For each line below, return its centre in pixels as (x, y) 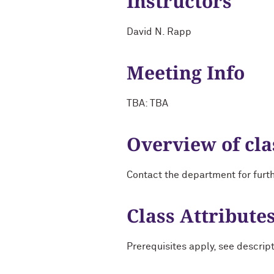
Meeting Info (186, 72)
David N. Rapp (159, 32)
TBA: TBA (147, 103)
